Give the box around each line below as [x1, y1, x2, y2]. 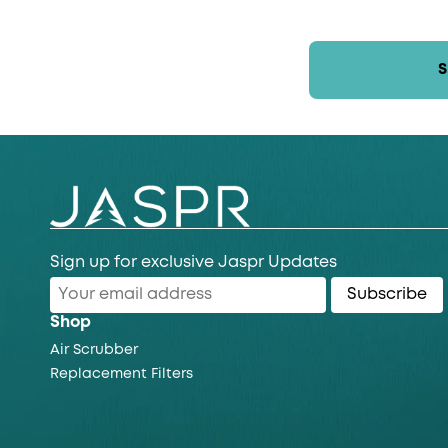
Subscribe [347, 286, 427, 302]
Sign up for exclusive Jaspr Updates [50, 254, 337, 270]
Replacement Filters [50, 367, 193, 380]
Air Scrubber [50, 343, 138, 356]
